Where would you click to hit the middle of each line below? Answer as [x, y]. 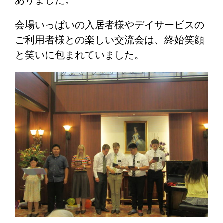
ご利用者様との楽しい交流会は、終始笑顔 [110, 40]
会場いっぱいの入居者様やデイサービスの [110, 25]
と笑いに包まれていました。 [80, 55]
